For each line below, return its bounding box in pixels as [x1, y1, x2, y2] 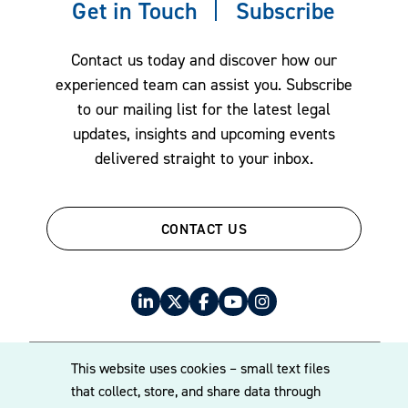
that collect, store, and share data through [70, 382, 321, 401]
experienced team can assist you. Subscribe [55, 74, 353, 94]
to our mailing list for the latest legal [77, 98, 331, 118]
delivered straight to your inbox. [94, 148, 314, 168]
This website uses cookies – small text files [70, 359, 330, 378]
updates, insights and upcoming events [72, 123, 336, 143]
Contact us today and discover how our [71, 49, 337, 69]
